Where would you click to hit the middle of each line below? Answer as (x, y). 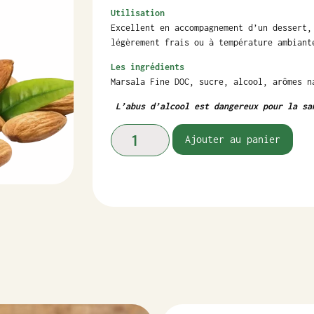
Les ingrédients (148, 67)
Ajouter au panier (232, 139)
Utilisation (138, 13)
